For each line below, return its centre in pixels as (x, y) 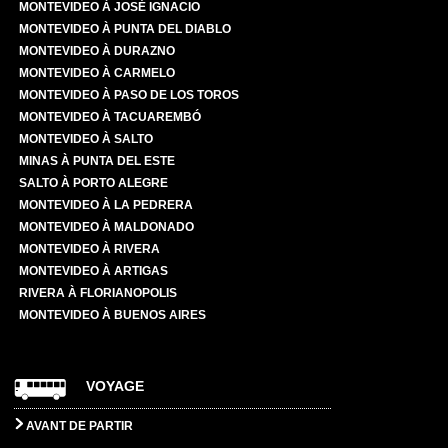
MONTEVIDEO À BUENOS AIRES (113, 314)
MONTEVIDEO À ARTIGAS (94, 270)
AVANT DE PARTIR (78, 425)
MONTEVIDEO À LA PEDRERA (106, 204)
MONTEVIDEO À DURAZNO (97, 50)
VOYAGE (115, 385)
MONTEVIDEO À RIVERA (90, 248)
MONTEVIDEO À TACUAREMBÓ (110, 116)
